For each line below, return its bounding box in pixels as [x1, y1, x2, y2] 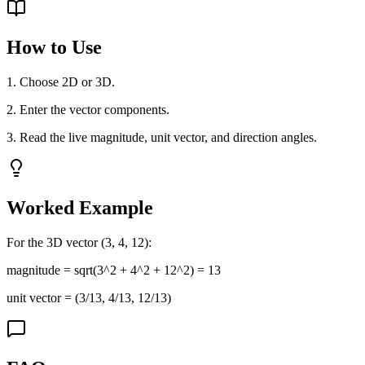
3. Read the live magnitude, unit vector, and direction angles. [7, 130, 317, 145]
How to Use [7, 37, 102, 59]
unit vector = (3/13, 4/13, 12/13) [7, 291, 171, 306]
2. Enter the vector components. [7, 103, 169, 117]
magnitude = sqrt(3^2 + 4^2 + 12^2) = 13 [7, 263, 221, 278]
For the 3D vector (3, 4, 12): [7, 235, 152, 250]
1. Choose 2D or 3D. [7, 75, 115, 90]
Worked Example [7, 197, 153, 219]
